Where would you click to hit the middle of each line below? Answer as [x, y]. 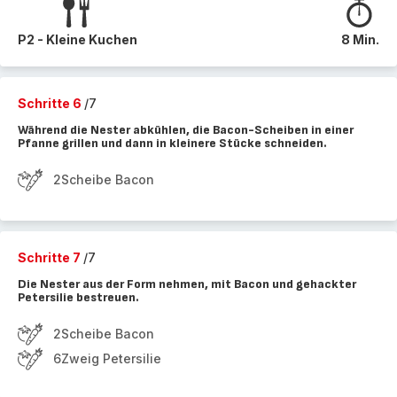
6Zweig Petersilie [107, 358]
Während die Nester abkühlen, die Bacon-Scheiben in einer [186, 130]
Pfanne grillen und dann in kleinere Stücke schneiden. [172, 143]
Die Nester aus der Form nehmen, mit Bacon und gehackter [187, 284]
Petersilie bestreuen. [78, 297]
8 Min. [360, 39]
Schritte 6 [51, 103]
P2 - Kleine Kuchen [78, 39]
